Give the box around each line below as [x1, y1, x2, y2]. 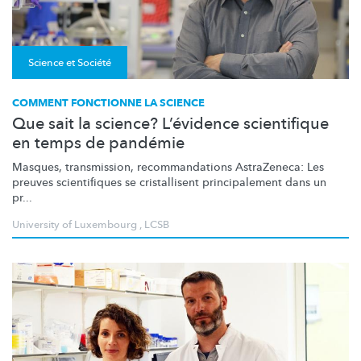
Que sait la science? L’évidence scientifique [12, 112, 329, 135]
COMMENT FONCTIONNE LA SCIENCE [12, 95, 205, 110]
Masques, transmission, [12, 159, 137, 175]
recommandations [137, 159, 232, 175]
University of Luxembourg [12, 217, 137, 232]
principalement [202, 174, 282, 190]
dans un [282, 174, 326, 190]
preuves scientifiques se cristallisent [12, 174, 202, 190]
